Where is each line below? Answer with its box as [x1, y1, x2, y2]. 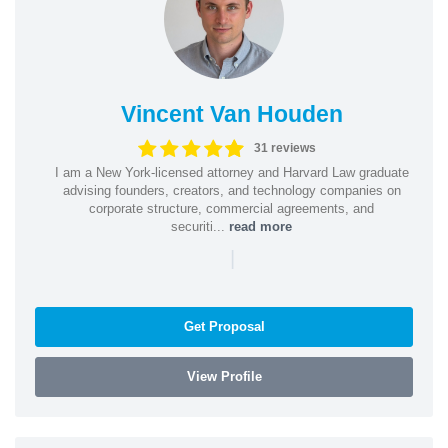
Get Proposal [183, 318, 265, 334]
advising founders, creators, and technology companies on [62, 182, 401, 198]
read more [229, 218, 292, 234]
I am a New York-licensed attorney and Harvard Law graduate [54, 164, 409, 180]
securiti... [171, 218, 229, 234]
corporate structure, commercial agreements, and [89, 200, 374, 216]
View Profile [186, 368, 262, 384]
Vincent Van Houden [120, 100, 343, 127]
